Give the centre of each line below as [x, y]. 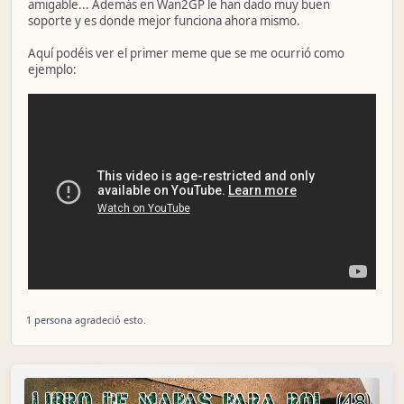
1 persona [49, 320]
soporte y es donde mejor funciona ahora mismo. [164, 21]
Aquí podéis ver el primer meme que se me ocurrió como [186, 53]
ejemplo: [52, 69]
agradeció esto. [109, 320]
